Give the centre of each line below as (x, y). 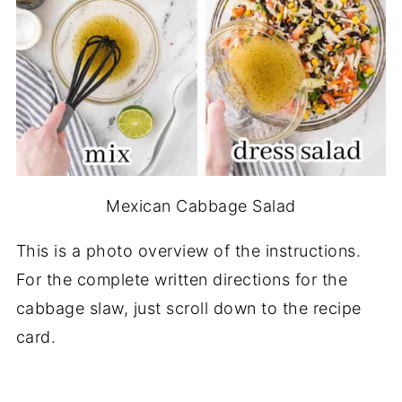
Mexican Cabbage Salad (201, 205)
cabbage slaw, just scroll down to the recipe (188, 308)
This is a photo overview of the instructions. (188, 250)
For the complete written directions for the (182, 279)
